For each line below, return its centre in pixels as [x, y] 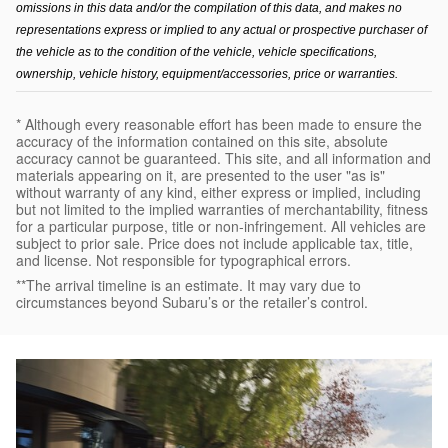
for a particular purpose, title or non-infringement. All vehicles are [221, 226]
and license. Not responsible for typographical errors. [183, 260]
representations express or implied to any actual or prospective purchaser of [221, 30]
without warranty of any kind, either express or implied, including [218, 192]
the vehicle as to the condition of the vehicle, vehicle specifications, [196, 52]
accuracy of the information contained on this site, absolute [202, 141]
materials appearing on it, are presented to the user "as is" [200, 175]
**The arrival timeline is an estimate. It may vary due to [188, 285]
